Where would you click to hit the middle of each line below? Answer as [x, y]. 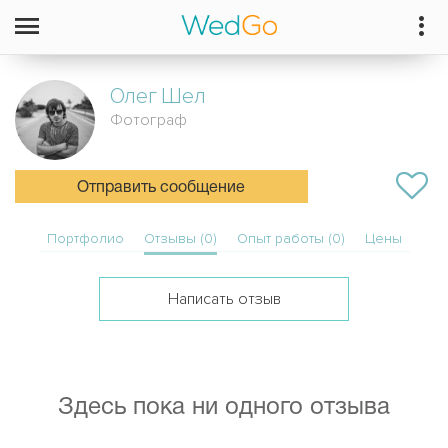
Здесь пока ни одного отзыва [224, 408]
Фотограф [148, 120]
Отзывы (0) [180, 238]
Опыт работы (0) [290, 238]
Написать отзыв [224, 299]
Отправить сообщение [161, 188]
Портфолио [85, 238]
